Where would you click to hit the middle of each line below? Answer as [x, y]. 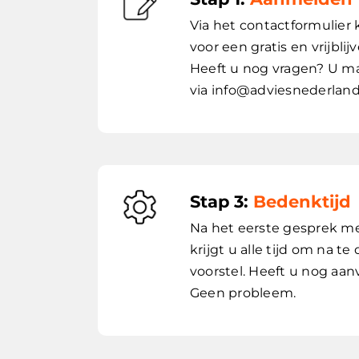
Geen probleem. [243, 293]
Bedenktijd [302, 202]
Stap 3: [222, 202]
